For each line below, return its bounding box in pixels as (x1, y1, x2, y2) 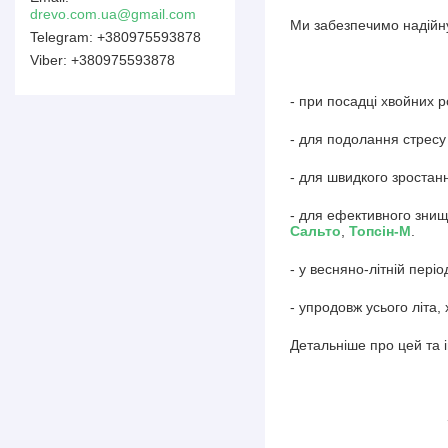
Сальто (290, 222, 341, 239)
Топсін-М (349, 222, 411, 239)
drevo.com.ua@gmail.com (30, 5, 196, 22)
